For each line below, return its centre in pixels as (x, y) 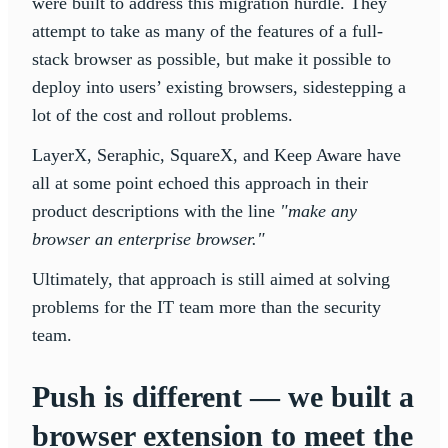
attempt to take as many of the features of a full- (207, 31)
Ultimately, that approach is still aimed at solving (211, 279)
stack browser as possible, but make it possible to (211, 59)
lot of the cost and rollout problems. (162, 115)
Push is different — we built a (223, 397)
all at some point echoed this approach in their (200, 183)
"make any (318, 211)
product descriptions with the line (156, 211)
